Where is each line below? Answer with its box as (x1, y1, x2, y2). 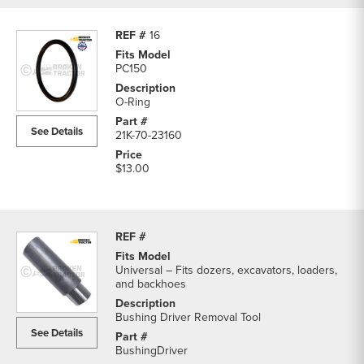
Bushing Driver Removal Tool (115, 309, 261, 327)
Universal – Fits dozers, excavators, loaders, (115, 262, 337, 279)
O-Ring (115, 93, 150, 111)
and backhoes (115, 275, 186, 293)
